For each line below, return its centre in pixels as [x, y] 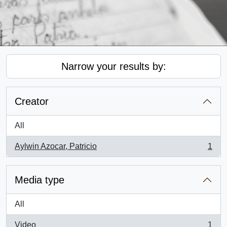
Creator [32, 101]
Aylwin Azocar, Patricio [56, 146]
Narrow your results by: [113, 66]
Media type [40, 180]
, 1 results [31, 152]
